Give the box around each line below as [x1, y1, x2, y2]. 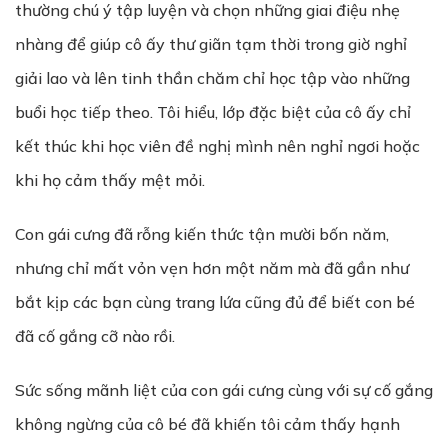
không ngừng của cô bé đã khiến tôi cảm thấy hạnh [15, 414, 400, 434]
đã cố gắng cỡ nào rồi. [15, 326, 175, 346]
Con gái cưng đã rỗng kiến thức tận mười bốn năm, [15, 224, 389, 244]
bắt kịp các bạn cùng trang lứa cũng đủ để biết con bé [15, 292, 415, 312]
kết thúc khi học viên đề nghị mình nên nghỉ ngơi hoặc [15, 136, 420, 156]
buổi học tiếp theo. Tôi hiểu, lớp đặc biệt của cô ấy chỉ [15, 102, 411, 122]
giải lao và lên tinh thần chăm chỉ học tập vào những [15, 68, 410, 88]
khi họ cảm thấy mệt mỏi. [15, 170, 205, 190]
